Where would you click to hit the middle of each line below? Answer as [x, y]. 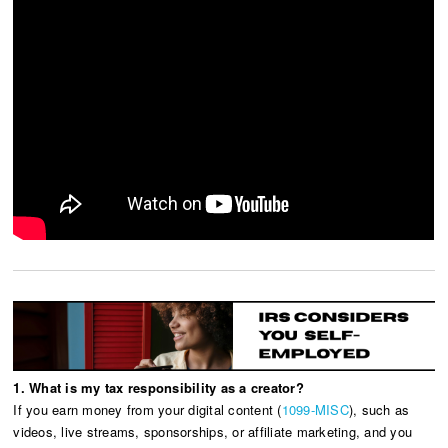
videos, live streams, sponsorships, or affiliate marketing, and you [213, 432]
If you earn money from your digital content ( [147, 410]
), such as [379, 410]
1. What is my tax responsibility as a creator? [158, 388]
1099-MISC [315, 410]
